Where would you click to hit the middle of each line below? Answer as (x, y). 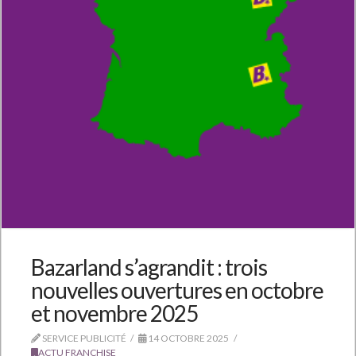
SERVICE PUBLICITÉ (83, 339)
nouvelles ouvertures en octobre (177, 290)
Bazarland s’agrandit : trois (149, 267)
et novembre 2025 (114, 313)
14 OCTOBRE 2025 (188, 339)
